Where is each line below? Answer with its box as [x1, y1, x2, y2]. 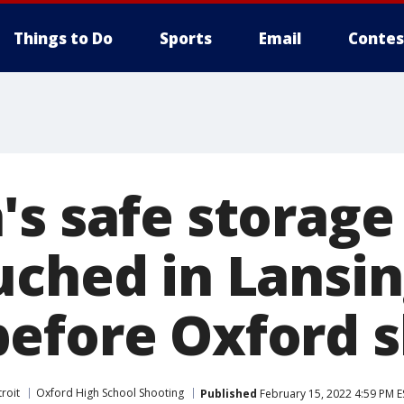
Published [200, 385, 257, 401]
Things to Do [14, 28, 113, 49]
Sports [160, 28, 212, 49]
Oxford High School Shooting [36, 385, 184, 400]
